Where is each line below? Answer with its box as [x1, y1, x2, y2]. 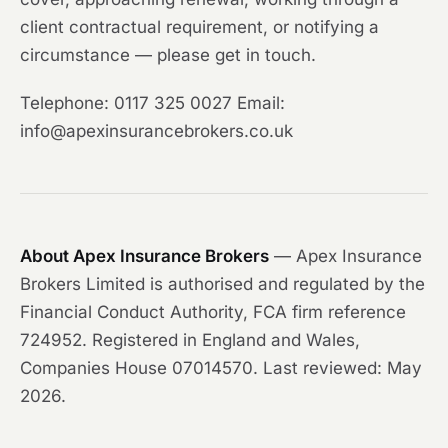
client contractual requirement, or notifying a [20, 17, 379, 38]
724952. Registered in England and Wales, [20, 330, 360, 351]
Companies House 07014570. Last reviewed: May [20, 358, 422, 379]
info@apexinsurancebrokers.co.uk [20, 121, 293, 142]
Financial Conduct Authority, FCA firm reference [20, 302, 406, 323]
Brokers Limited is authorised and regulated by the [20, 274, 425, 295]
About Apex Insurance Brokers [20, 246, 269, 267]
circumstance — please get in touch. [20, 45, 316, 66]
